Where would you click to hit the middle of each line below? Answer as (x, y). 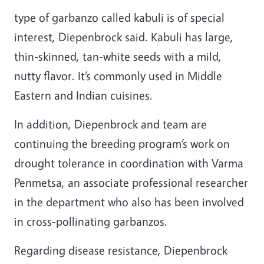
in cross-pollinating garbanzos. (91, 221)
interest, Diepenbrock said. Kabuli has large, (124, 37)
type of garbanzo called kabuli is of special (119, 17)
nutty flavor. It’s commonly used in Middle (118, 75)
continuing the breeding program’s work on (122, 143)
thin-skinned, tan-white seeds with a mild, (118, 56)
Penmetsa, (41, 182)
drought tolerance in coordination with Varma (129, 163)
